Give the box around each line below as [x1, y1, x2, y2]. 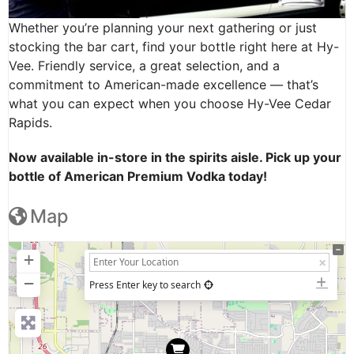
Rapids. [9, 115, 52, 131]
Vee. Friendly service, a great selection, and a [9, 58, 280, 74]
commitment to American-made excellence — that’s [9, 77, 318, 93]
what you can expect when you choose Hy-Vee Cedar [9, 96, 331, 112]
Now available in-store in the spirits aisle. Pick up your [9, 149, 341, 166]
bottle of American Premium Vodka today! [9, 168, 267, 185]
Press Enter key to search [89, 278, 201, 292]
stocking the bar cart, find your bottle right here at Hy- [9, 39, 339, 55]
